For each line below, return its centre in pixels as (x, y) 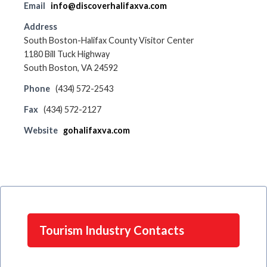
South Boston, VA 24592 (71, 68)
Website (41, 130)
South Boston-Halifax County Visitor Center (109, 40)
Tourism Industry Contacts (112, 230)
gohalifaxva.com (97, 130)
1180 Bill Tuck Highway (67, 54)
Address (41, 27)
